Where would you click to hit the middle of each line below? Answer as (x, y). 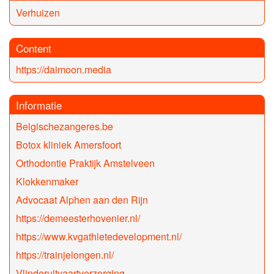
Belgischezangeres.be (65, 127)
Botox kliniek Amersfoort (68, 145)
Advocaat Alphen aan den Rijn (82, 200)
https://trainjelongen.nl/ (65, 255)
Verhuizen (38, 13)
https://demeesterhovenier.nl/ (78, 218)
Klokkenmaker (47, 182)
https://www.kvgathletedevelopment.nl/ (99, 237)
